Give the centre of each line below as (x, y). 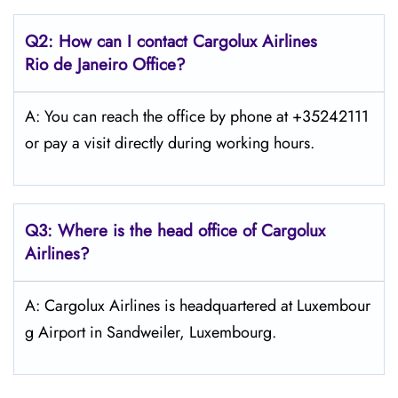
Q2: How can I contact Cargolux (141, 41)
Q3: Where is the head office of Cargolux (175, 231)
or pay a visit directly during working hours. (170, 143)
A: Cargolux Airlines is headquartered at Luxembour (198, 306)
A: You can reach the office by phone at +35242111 (197, 116)
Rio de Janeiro (79, 64)
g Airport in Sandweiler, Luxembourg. (151, 332)
